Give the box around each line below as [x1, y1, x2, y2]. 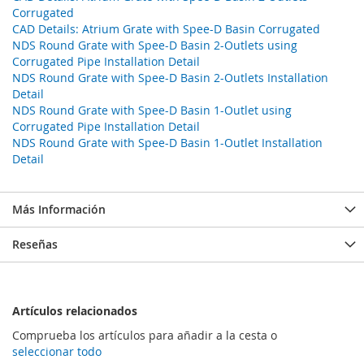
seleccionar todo [12, 343, 102, 359]
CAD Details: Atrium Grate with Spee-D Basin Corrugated [12, 20, 320, 37]
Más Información [12, 201, 106, 217]
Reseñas [12, 236, 58, 252]
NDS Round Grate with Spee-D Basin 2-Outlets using [12, 37, 297, 53]
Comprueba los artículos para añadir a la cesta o [12, 327, 277, 343]
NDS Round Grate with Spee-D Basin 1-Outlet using [12, 102, 292, 118]
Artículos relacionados [12, 302, 137, 318]
